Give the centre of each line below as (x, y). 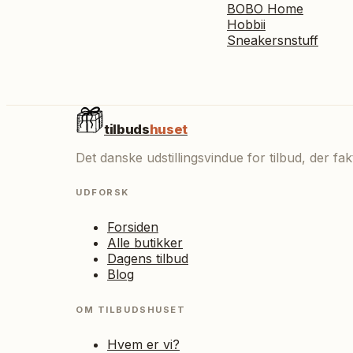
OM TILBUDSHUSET (131, 309)
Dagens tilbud (148, 259)
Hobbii (246, 24)
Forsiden (133, 227)
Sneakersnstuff (273, 40)
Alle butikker (145, 243)
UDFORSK (102, 193)
